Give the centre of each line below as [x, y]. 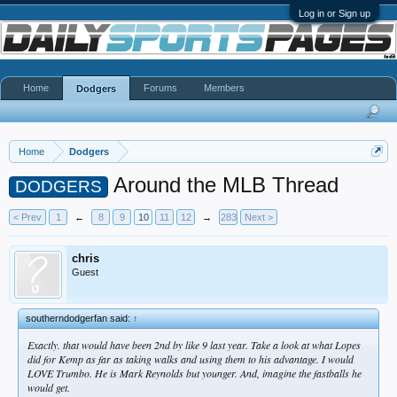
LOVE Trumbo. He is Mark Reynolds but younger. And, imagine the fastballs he [195, 373]
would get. [49, 387]
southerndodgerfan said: [79, 318]
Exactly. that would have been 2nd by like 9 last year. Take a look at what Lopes [194, 345]
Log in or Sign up [335, 13]
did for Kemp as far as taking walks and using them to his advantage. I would [191, 359]
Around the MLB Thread [223, 185]
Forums [160, 88]
